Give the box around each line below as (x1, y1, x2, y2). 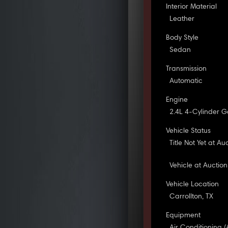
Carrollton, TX (169, 193, 214, 201)
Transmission (166, 65, 207, 73)
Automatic (169, 77, 203, 85)
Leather (169, 15, 195, 23)
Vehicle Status (166, 127, 211, 135)
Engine (166, 96, 188, 104)
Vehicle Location (166, 181, 219, 188)
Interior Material (166, 3, 217, 11)
